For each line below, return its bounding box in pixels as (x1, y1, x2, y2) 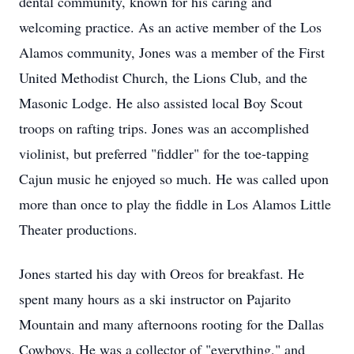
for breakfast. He (204, 264, 304, 283)
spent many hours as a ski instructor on (19, 289, 247, 308)
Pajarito (247, 289, 291, 308)
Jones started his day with (19, 264, 170, 283)
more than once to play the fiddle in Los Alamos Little (19, 194, 331, 213)
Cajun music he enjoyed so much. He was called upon (19, 169, 329, 188)
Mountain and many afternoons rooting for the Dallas (19, 314, 324, 333)
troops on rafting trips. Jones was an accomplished (19, 119, 309, 137)
